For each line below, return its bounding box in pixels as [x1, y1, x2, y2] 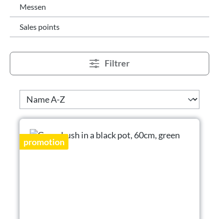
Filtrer [104, 58, 130, 68]
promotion [23, 136, 65, 147]
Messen [20, 1, 46, 11]
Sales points [20, 22, 60, 31]
